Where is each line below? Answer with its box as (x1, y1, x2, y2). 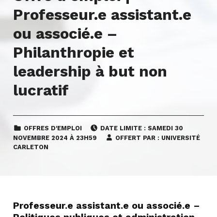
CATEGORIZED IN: (23, 121, 32, 128)
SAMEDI (148, 124, 173, 132)
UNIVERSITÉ (161, 134, 201, 141)
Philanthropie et (13, 44, 134, 62)
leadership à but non (13, 62, 167, 80)
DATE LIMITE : (100, 124, 146, 132)
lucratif (13, 81, 69, 99)
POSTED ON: (100, 121, 112, 128)
